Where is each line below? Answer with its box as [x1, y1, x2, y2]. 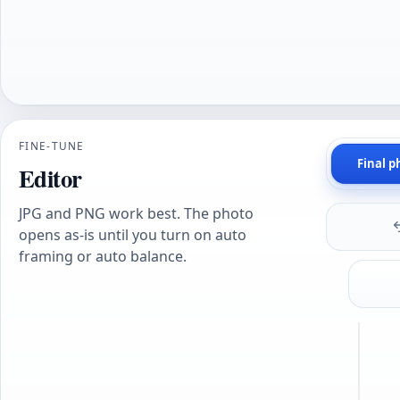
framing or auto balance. [19, 246, 187, 266]
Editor [19, 160, 82, 196]
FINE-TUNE [19, 138, 85, 154]
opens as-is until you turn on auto [19, 224, 246, 245]
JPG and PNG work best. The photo [19, 203, 254, 223]
